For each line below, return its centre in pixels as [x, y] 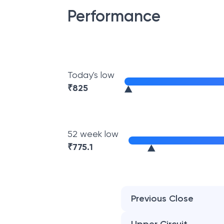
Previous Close [162, 198]
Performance [114, 16]
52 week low [93, 134]
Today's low [91, 75]
